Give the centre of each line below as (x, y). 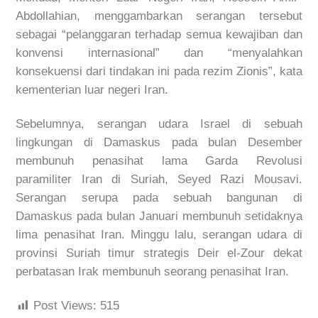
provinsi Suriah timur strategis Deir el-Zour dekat (159, 253)
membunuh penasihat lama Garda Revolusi (159, 161)
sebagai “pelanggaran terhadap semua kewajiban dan (159, 34)
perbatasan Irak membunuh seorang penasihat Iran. (153, 272)
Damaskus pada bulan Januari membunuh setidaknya (159, 216)
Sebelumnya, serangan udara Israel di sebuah (159, 124)
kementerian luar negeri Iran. (94, 89)
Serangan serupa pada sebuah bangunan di (159, 198)
